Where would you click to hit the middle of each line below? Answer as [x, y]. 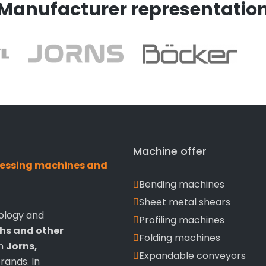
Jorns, [22, 246]
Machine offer [170, 151]
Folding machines [180, 238]
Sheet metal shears [185, 202]
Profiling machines [182, 220]
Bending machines [182, 184]
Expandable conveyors [192, 256]
